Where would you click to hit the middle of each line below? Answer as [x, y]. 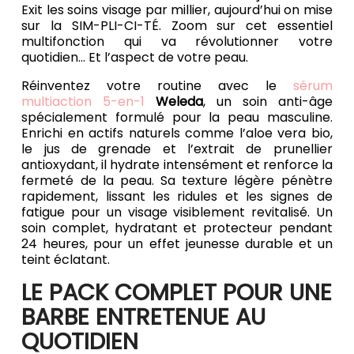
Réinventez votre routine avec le [157, 86]
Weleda [180, 102]
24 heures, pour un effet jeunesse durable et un [177, 244]
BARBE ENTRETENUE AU [144, 317]
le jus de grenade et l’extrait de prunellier [177, 149]
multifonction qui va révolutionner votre [177, 42]
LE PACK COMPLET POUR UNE [177, 293]
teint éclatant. [68, 260]
